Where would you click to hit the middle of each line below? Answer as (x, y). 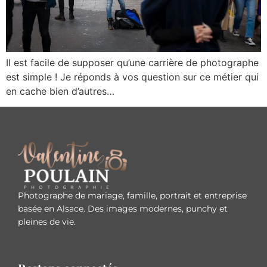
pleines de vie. (47, 222)
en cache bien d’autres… (60, 91)
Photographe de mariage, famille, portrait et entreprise (132, 196)
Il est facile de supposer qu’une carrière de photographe (132, 62)
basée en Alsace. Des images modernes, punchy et (123, 209)
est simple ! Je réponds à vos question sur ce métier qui (132, 77)
